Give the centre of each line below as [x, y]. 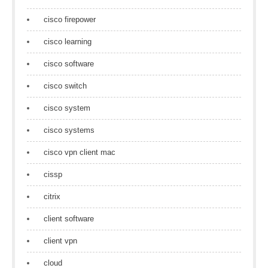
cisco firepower [70, 19]
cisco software [69, 64]
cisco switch [65, 86]
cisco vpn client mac [80, 152]
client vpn [60, 241]
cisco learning [68, 42]
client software [69, 219]
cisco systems [69, 130]
